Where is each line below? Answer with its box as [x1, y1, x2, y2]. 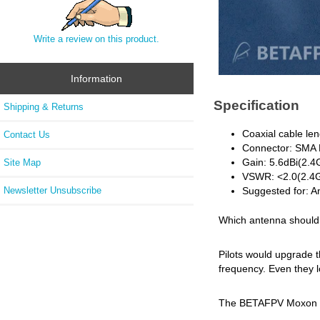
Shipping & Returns [4, 101, 84, 112]
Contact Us [4, 129, 50, 140]
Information [71, 73, 123, 84]
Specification [214, 97, 300, 114]
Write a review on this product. [34, 33, 160, 44]
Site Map [4, 156, 41, 168]
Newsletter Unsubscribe [4, 184, 101, 196]
